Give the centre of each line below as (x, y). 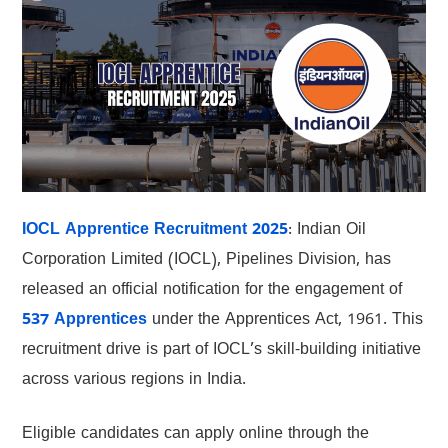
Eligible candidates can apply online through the (195, 434)
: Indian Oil (326, 230)
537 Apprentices (84, 320)
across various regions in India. (133, 380)
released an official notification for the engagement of (211, 290)
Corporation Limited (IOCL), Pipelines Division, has (206, 260)
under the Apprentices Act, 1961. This (284, 320)
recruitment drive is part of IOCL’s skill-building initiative (221, 350)
